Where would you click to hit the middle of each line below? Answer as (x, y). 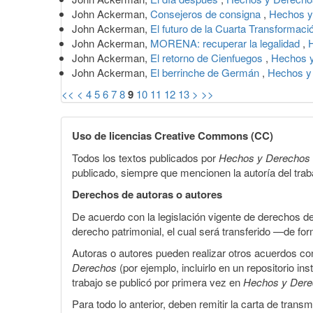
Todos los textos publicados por (145, 157)
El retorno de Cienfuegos (208, 57)
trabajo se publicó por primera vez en (158, 282)
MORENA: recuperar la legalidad (226, 43)
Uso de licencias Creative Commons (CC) (173, 135)
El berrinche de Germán (206, 72)
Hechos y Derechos (264, 157)
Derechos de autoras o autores (147, 194)
